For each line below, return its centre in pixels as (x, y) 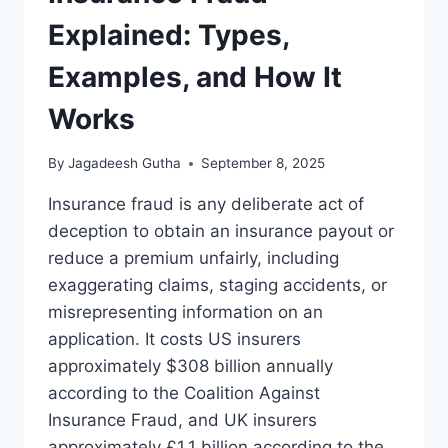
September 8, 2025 (263, 163)
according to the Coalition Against (184, 393)
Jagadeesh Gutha (125, 163)
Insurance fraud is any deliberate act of (206, 204)
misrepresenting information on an (185, 312)
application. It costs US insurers (174, 339)
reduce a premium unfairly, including (193, 258)
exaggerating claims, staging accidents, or (217, 285)
